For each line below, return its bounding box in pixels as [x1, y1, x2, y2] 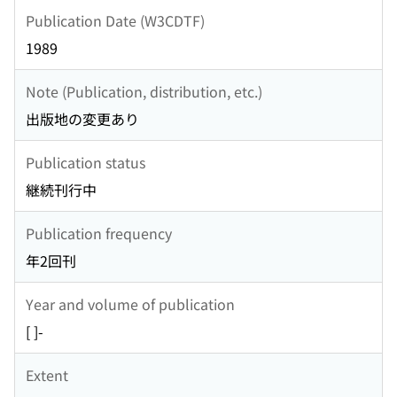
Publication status [26, 151, 145, 173]
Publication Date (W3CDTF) [26, 9, 205, 31]
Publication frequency [26, 222, 172, 244]
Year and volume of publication [26, 292, 235, 315]
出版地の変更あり [26, 108, 139, 130]
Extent [26, 363, 68, 385]
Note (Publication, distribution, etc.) [26, 80, 262, 102]
